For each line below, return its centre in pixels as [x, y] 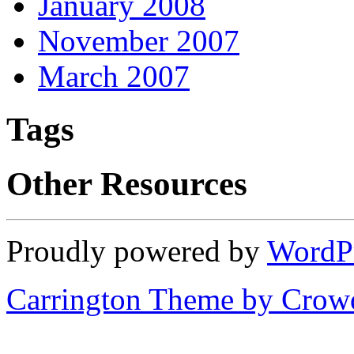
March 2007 [114, 77]
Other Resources [127, 184]
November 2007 [139, 41]
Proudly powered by [137, 251]
